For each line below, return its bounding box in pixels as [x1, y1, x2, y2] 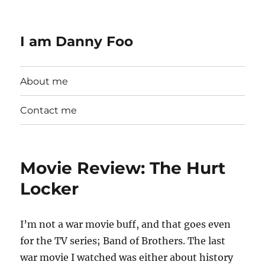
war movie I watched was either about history [20, 251, 234, 263]
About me [20, 75, 69, 87]
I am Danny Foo [20, 33, 134, 50]
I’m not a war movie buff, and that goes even [20, 218, 231, 230]
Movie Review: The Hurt [20, 158, 226, 178]
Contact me [20, 104, 77, 116]
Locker [20, 179, 79, 199]
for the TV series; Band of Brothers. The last [20, 235, 226, 247]
